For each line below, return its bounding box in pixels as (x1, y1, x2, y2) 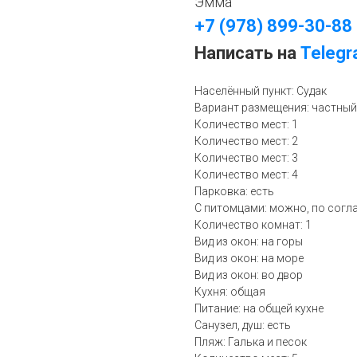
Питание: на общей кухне (194, 302, 324, 315)
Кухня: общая (194, 285, 265, 298)
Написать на (194, 43, 300, 63)
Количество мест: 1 (194, 118, 298, 131)
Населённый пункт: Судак (194, 84, 327, 97)
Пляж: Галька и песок (194, 335, 307, 348)
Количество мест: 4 (194, 168, 298, 181)
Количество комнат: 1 (194, 218, 312, 231)
